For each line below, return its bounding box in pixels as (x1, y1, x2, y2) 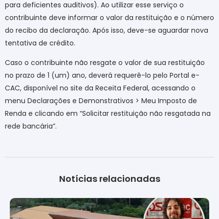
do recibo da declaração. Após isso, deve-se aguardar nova (5, 25, 208, 35)
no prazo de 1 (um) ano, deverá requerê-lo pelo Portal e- (5, 70, 199, 81)
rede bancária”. (5, 121, 57, 131)
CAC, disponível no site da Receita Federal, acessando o (5, 83, 196, 93)
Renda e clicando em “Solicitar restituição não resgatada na (5, 109, 211, 119)
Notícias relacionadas (59, 172, 160, 185)
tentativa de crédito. (5, 38, 75, 48)
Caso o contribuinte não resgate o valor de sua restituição (5, 58, 205, 68)
